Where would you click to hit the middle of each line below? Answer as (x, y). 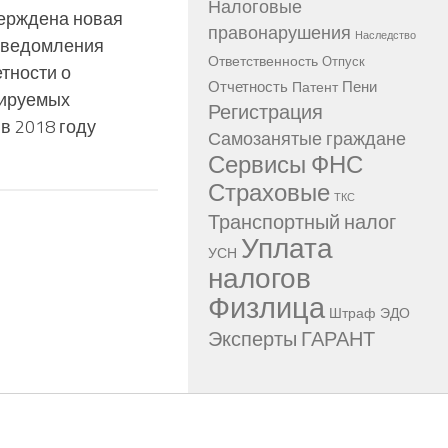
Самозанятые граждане (307, 138)
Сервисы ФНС (285, 164)
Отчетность (248, 86)
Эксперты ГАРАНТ (291, 339)
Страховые (269, 192)
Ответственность (263, 61)
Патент (315, 87)
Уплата (287, 248)
